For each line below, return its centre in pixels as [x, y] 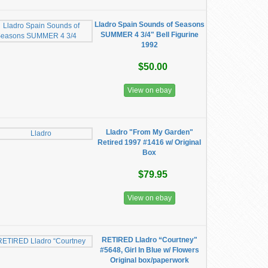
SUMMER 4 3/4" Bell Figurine [149, 35]
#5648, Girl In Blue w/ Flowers [149, 250]
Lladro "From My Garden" [149, 132]
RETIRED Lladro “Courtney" [149, 240]
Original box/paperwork [149, 260]
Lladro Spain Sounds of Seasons [149, 25]
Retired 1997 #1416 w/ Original [150, 142]
